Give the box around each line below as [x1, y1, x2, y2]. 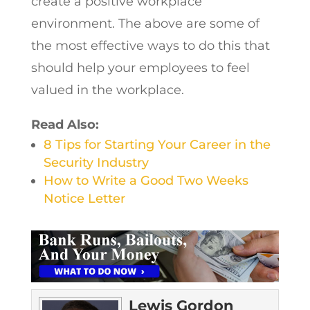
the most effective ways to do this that [30, 38, 270, 53]
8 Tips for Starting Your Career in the [43, 137, 271, 152]
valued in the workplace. [30, 82, 184, 98]
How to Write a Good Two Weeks [43, 173, 248, 188]
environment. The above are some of [30, 16, 259, 31]
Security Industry [43, 155, 149, 170]
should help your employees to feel [30, 60, 250, 75]
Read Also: [30, 117, 99, 132]
